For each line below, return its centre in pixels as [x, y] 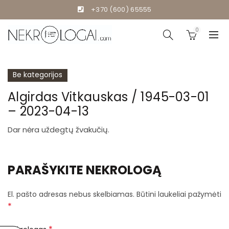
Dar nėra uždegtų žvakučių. [59, 130]
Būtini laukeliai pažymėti [179, 194]
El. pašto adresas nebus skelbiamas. [71, 194]
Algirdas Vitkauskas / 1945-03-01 [109, 97]
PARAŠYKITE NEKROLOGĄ [85, 170]
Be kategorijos [38, 75]
